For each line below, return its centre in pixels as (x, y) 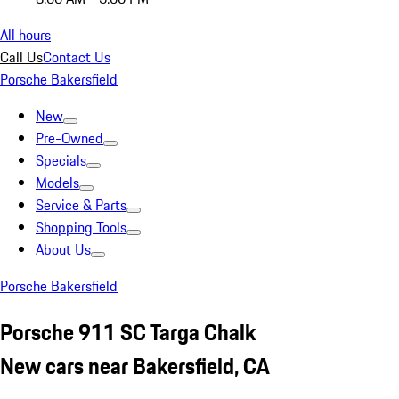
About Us (63, 249)
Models (57, 183)
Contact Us (77, 57)
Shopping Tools (81, 227)
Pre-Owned (69, 138)
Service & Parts (81, 205)
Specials (61, 160)
